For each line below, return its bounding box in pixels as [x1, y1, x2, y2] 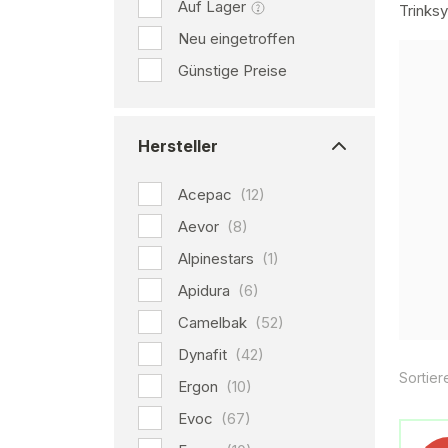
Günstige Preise [178, 61, 287, 80]
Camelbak [178, 313, 251, 332]
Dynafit [178, 345, 231, 364]
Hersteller [138, 136, 218, 156]
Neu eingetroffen [178, 29, 295, 48]
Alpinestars [178, 249, 258, 268]
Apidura [178, 281, 234, 300]
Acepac [178, 185, 236, 204]
